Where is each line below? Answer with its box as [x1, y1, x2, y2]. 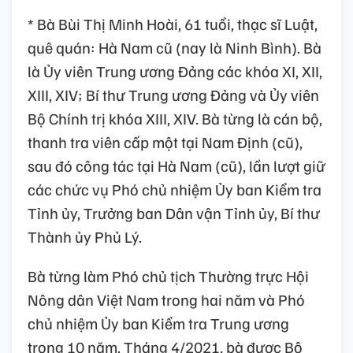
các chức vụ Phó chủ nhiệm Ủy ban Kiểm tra [28, 179, 321, 200]
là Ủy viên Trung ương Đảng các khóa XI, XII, [28, 61, 322, 82]
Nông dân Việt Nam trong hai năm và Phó [28, 289, 305, 310]
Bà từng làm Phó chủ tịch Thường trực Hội [28, 266, 309, 287]
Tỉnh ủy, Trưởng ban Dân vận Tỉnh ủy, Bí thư [28, 203, 320, 224]
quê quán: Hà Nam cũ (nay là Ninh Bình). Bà [28, 37, 321, 58]
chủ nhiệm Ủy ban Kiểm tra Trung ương [28, 313, 289, 334]
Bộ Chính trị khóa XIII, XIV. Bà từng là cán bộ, [28, 108, 322, 129]
